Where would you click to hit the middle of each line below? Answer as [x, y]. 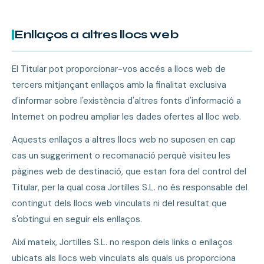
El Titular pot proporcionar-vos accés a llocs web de [119, 69]
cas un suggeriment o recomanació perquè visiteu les [121, 156]
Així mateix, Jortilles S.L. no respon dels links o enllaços [122, 242]
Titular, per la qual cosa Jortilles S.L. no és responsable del [130, 187]
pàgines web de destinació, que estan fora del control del [129, 171]
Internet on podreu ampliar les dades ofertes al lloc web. [126, 117]
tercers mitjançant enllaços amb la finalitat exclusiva [119, 85]
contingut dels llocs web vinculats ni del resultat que [119, 203]
